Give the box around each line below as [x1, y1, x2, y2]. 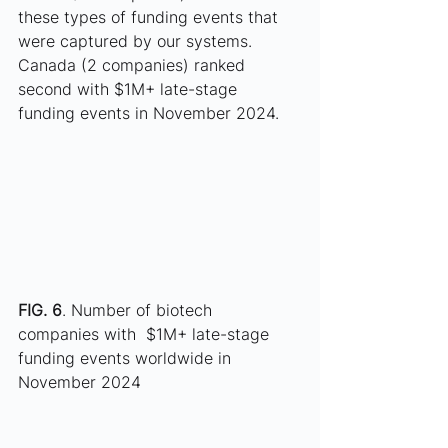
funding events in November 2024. [18, 103, 284, 124]
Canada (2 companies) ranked [18, 55, 250, 76]
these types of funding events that [18, 7, 283, 28]
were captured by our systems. [18, 31, 257, 52]
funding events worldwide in [18, 347, 236, 368]
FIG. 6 [18, 299, 62, 320]
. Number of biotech [62, 299, 217, 320]
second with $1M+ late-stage [18, 79, 242, 100]
